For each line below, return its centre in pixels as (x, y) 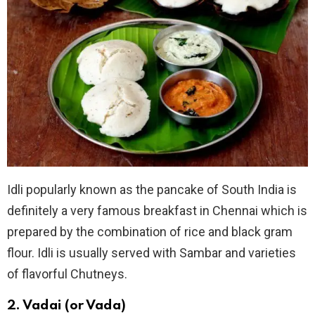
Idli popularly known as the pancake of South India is (152, 189)
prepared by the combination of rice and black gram (150, 231)
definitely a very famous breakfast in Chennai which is (157, 210)
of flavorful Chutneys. (67, 274)
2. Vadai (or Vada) (66, 305)
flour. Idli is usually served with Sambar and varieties (152, 252)
